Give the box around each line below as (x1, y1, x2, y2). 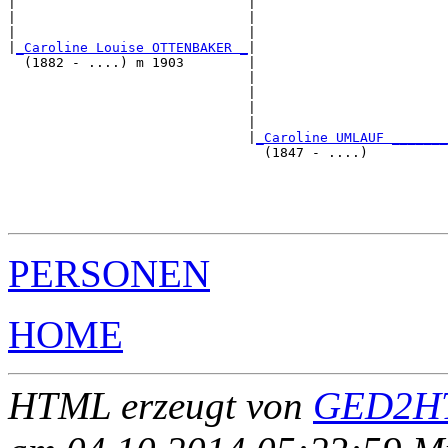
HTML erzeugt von (8, 384, 313, 428)
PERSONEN (8, 252, 210, 296)
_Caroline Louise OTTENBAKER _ (16, 40, 248, 56)
